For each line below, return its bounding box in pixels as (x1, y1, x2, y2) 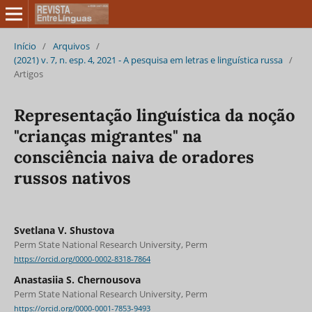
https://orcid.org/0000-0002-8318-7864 (13, 254, 150, 265)
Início (13, 39, 36, 52)
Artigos (13, 67, 43, 80)
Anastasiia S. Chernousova (13, 273, 141, 287)
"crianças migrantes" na (13, 125, 202, 147)
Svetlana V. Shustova (13, 223, 114, 237)
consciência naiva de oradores (13, 146, 254, 168)
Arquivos (52, 39, 90, 52)
